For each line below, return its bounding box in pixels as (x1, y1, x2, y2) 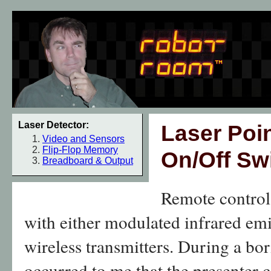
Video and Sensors (42, 134, 125, 144)
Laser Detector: (18, 120, 89, 130)
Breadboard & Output (42, 155, 133, 166)
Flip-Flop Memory (42, 145, 118, 155)
